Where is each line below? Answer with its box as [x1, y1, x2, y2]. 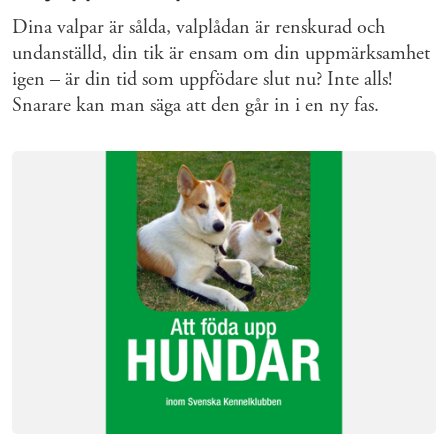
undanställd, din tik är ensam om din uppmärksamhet [12, 41, 430, 67]
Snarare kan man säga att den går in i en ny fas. [12, 93, 379, 119]
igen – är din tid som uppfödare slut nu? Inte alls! [12, 67, 392, 93]
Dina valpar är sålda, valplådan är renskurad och [12, 15, 385, 41]
